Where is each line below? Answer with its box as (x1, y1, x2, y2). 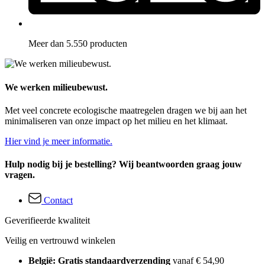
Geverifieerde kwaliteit (5, 215, 90, 226)
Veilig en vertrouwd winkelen (5, 235, 115, 246)
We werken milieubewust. (5, 82, 108, 92)
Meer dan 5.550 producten (28, 38, 127, 49)
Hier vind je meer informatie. (5, 135, 112, 146)
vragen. (5, 170, 35, 180)
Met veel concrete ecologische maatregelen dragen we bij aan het (5, 105, 247, 115)
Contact (44, 195, 73, 206)
